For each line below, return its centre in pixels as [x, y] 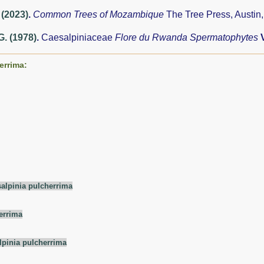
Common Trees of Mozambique [100, 15]
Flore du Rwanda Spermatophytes [188, 38]
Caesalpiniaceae [78, 38]
